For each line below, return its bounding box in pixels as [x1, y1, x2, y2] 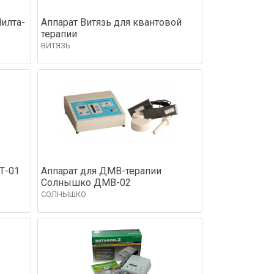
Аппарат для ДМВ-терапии [41, 165, 161, 177]
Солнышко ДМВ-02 [41, 176, 131, 188]
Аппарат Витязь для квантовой [41, 16, 182, 28]
